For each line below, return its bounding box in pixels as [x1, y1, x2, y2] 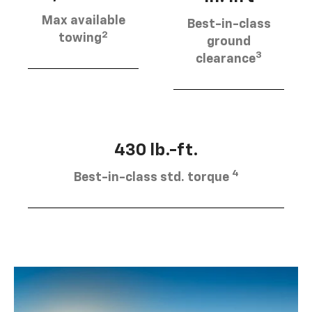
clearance [196, 52, 256, 65]
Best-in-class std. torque [73, 171, 232, 184]
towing [58, 32, 102, 45]
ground [207, 35, 251, 48]
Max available [41, 15, 125, 28]
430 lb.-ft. [114, 141, 198, 159]
